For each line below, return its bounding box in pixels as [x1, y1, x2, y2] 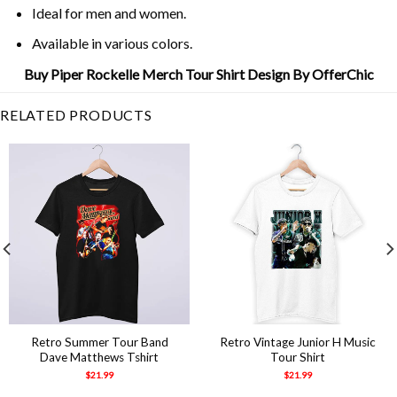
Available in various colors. [31, 35, 192, 52]
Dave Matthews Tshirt [40, 350, 159, 365]
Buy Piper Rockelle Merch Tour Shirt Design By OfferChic [23, 65, 374, 82]
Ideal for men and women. [31, 4, 186, 21]
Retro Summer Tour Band [30, 335, 168, 350]
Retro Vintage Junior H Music [220, 335, 376, 350]
